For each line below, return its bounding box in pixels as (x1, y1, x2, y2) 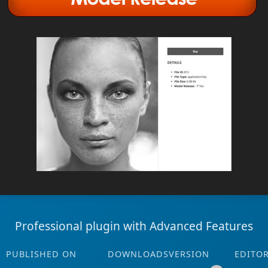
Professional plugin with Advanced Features (15, 218, 253, 234)
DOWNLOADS (108, 248, 169, 260)
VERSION (169, 248, 209, 260)
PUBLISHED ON (5, 248, 77, 260)
